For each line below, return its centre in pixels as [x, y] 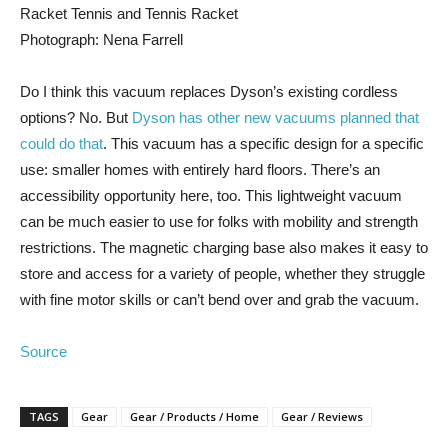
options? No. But [76, 117]
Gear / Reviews [322, 416]
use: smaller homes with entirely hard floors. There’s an [200, 169]
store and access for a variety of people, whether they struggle [222, 273]
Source [43, 351]
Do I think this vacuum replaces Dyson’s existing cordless [209, 91]
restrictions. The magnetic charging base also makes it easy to [224, 247]
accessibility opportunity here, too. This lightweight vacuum [211, 195]
